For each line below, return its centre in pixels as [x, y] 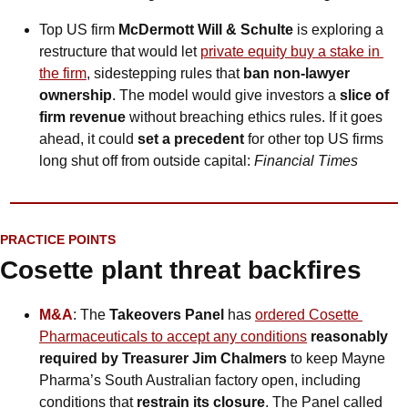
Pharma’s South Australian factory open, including [200, 381]
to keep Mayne [336, 359]
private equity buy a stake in [290, 52]
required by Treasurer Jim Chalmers [163, 359]
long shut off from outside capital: [147, 161]
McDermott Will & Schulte [206, 30]
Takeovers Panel [167, 315]
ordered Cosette [307, 315]
